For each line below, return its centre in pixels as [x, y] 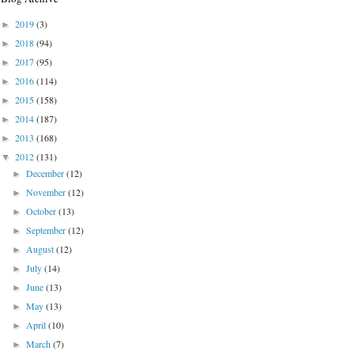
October [43, 211]
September [47, 230]
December [47, 173]
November [47, 192]
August [41, 249]
